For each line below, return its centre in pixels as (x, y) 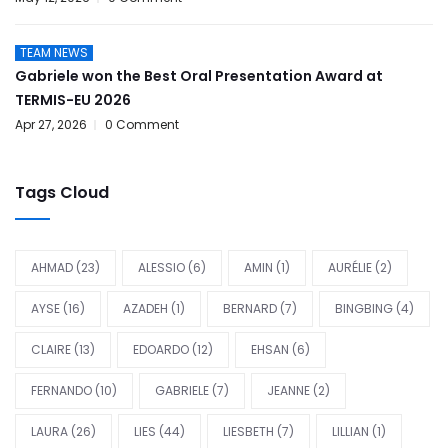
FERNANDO (61, 390)
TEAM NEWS (54, 52)
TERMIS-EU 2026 (73, 100)
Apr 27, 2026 (51, 124)
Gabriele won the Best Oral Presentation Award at (199, 76)
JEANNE (288, 390)
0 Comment (142, 124)
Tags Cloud (62, 192)
